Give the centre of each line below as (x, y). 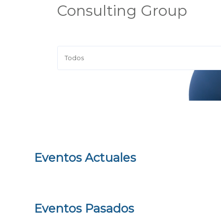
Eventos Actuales (85, 157)
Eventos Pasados (84, 209)
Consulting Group (122, 11)
